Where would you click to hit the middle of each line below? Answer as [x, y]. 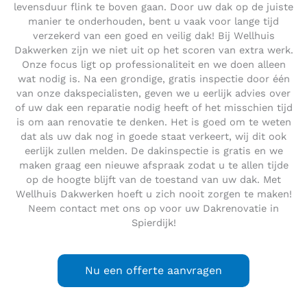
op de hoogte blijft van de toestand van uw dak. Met [153, 180]
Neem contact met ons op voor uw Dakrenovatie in [153, 209]
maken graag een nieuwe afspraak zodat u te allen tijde [153, 165]
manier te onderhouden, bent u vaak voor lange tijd [153, 22]
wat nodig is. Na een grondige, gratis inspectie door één [153, 79]
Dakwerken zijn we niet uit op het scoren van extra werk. [153, 50]
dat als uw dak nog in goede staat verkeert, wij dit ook [153, 137]
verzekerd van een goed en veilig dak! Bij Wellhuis [153, 36]
